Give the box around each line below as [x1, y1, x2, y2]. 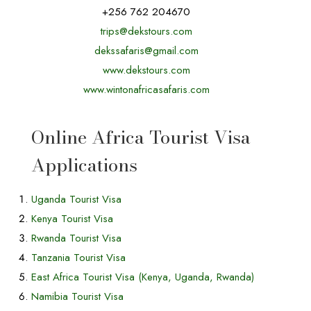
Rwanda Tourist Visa [31, 230, 121, 246]
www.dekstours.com [102, 62, 190, 78]
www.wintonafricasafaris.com [83, 82, 210, 97]
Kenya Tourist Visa [31, 211, 113, 226]
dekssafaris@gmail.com [94, 43, 199, 58]
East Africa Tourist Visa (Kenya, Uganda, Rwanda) [31, 269, 254, 285]
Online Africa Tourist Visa [31, 124, 251, 151]
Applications [31, 151, 137, 178]
